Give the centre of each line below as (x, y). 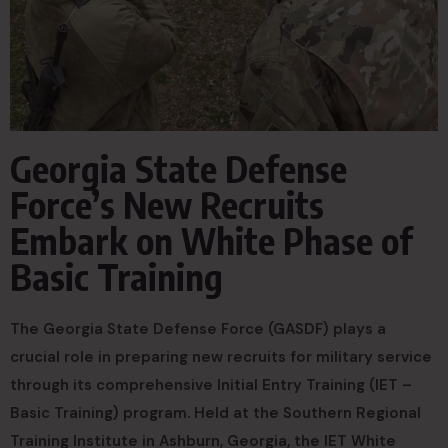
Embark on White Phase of (211, 240)
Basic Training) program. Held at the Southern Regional (215, 413)
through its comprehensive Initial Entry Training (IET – (211, 385)
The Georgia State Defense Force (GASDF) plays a (198, 329)
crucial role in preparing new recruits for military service (221, 357)
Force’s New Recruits (167, 204)
